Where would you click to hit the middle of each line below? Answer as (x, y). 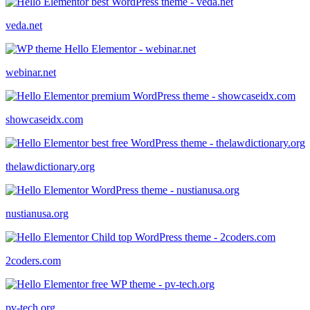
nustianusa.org (37, 213)
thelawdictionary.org (50, 166)
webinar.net (31, 72)
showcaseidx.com (44, 119)
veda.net (24, 25)
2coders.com (33, 260)
